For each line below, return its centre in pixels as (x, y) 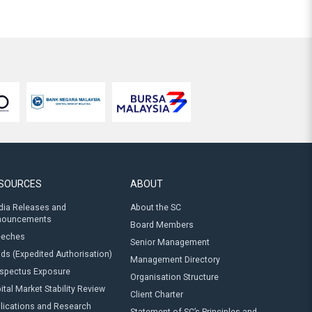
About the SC (155, 208)
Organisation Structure (174, 277)
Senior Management (170, 242)
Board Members (162, 225)
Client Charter (156, 295)
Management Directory (175, 260)
